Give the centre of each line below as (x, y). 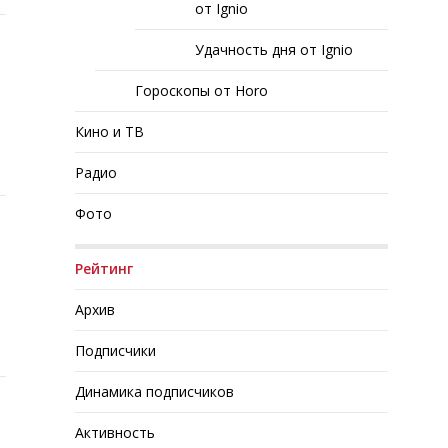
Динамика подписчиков (155, 391)
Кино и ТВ (110, 131)
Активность (115, 432)
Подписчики (116, 350)
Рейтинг (104, 268)
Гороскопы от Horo (202, 90)
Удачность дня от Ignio (274, 49)
